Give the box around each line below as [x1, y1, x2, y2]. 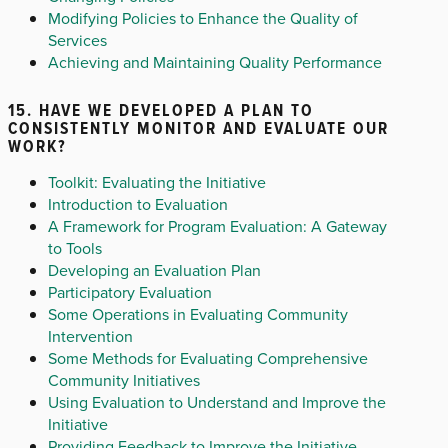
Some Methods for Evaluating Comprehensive [48, 347, 368, 370]
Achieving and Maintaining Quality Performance [48, 50, 382, 73]
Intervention [48, 325, 133, 348]
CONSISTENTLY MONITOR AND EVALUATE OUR [8, 116, 389, 141]
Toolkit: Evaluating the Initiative [48, 171, 266, 194]
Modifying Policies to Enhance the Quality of [48, 6, 358, 29]
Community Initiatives [48, 369, 200, 392]
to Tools [48, 237, 102, 260]
